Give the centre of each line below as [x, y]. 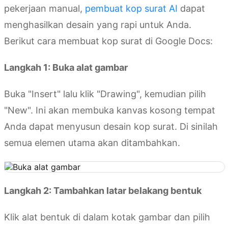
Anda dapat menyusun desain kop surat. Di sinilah [111, 127]
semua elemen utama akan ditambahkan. [92, 143]
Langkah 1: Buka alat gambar [66, 68]
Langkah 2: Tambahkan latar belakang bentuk [103, 191]
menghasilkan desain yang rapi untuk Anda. [98, 25]
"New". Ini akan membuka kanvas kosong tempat [110, 110]
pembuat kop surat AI [131, 9]
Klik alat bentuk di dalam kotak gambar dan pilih [107, 217]
